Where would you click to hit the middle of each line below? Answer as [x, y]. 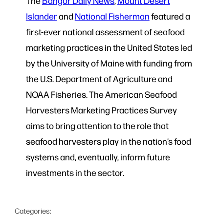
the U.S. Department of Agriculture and [99, 79]
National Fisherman [112, 16]
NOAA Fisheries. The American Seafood [101, 94]
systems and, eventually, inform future [98, 157]
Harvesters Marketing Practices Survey [101, 110]
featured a [170, 16]
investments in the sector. [76, 173]
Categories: [33, 210]
